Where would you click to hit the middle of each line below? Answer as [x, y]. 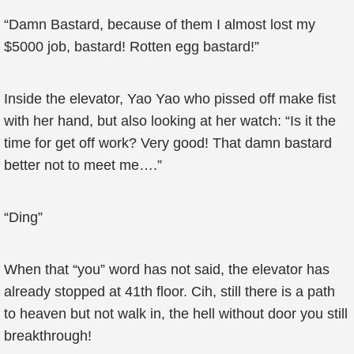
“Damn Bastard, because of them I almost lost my [160, 24]
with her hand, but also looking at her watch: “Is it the [170, 121]
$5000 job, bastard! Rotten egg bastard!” [132, 47]
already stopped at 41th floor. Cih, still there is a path [169, 292]
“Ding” [23, 217]
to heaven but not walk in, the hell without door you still [176, 314]
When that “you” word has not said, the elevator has [167, 269]
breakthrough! [48, 336]
